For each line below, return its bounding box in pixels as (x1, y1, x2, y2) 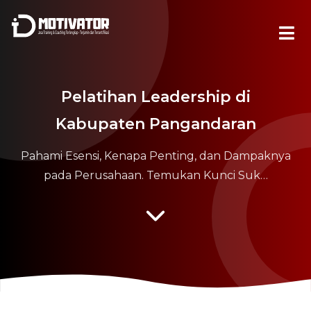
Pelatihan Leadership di (60, 87, 251, 106)
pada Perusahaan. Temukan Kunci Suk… (43, 169, 268, 183)
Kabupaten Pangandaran (55, 115, 256, 133)
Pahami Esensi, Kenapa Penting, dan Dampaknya (20, 149, 291, 163)
